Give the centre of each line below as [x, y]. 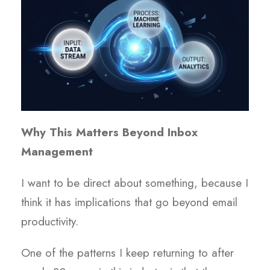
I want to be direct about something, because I [135, 183]
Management [57, 152]
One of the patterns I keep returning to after [127, 253]
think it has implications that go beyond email [129, 202]
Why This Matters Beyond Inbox [109, 133]
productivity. [50, 222]
